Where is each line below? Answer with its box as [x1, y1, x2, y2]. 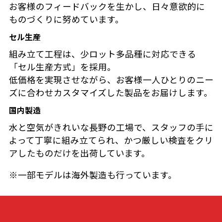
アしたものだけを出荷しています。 [8, 148, 150, 159]
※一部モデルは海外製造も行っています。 [8, 169, 177, 180]
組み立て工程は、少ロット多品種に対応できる [8, 49, 196, 60]
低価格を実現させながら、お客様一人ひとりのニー [8, 75, 214, 86]
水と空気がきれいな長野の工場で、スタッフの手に [8, 122, 214, 133]
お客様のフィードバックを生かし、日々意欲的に [8, 1, 205, 12]
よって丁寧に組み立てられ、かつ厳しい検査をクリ [8, 135, 213, 146]
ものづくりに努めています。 [8, 14, 124, 25]
